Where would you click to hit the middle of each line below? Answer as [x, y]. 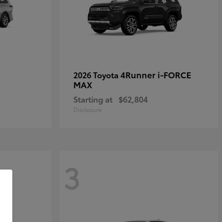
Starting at [93, 99]
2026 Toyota [97, 75]
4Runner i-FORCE [156, 74]
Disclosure [88, 109]
